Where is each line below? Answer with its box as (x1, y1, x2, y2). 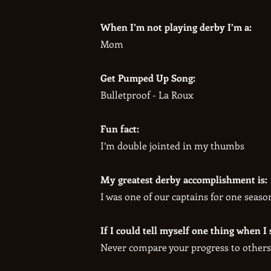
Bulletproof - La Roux (100, 88, 194, 101)
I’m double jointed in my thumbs (100, 139, 245, 152)
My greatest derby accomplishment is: (100, 173, 268, 186)
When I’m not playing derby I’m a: (100, 21, 252, 33)
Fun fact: (100, 122, 140, 135)
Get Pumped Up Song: (100, 71, 196, 84)
